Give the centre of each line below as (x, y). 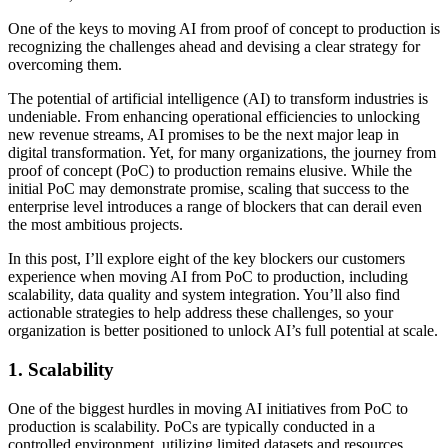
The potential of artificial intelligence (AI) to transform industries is (218, 99)
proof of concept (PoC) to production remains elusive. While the (210, 171)
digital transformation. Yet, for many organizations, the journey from (222, 153)
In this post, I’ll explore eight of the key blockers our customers (206, 259)
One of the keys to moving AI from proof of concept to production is (224, 29)
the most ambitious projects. (95, 225)
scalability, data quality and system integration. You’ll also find (204, 295)
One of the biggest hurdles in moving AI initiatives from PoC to (208, 408)
